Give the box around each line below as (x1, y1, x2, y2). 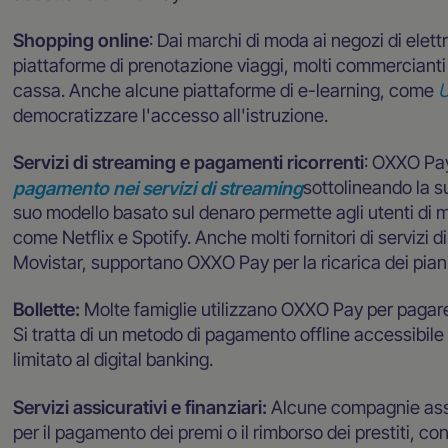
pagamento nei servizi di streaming (13, 176, 304, 199)
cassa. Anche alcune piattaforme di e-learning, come (13, 79, 435, 102)
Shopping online (13, 29, 150, 52)
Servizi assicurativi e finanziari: (13, 395, 272, 418)
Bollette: (13, 298, 85, 321)
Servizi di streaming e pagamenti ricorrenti (13, 151, 365, 174)
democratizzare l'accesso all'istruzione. (13, 104, 329, 127)
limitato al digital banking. (13, 348, 214, 371)
